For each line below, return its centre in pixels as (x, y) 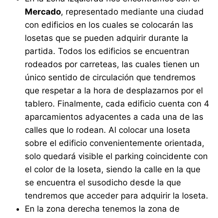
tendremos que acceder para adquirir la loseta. (117, 196)
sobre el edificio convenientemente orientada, (115, 143)
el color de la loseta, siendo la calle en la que (113, 170)
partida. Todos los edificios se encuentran (107, 51)
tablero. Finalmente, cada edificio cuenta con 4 (117, 104)
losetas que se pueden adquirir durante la (107, 38)
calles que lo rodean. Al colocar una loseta (108, 130)
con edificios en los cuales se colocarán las (109, 25)
